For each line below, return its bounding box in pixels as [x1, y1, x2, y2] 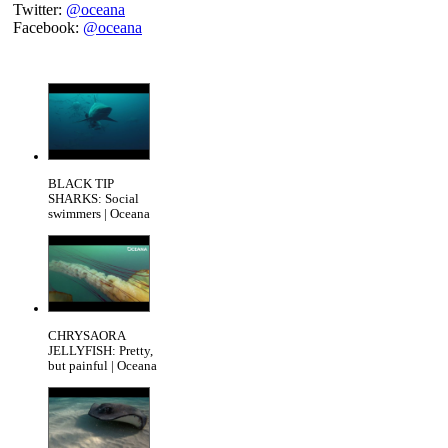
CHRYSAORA [48, 328, 125, 343]
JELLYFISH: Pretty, [48, 343, 153, 358]
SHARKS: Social [48, 192, 139, 207]
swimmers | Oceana [48, 207, 150, 222]
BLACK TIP [48, 177, 114, 192]
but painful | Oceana [48, 358, 157, 373]
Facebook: [13, 19, 83, 37]
